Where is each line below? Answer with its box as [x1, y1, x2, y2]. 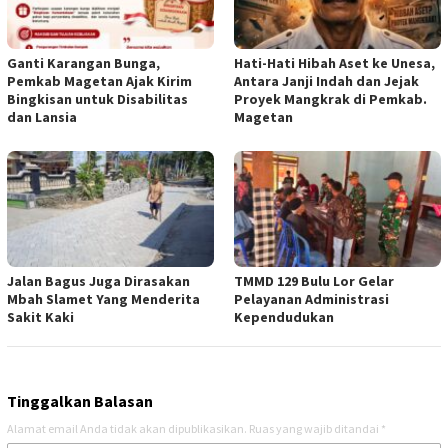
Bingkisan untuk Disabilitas [7, 90, 188, 109]
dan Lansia [7, 108, 77, 127]
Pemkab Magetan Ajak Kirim [7, 72, 192, 91]
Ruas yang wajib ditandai [249, 421, 381, 437]
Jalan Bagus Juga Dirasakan [7, 272, 190, 291]
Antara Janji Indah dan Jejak [234, 72, 419, 91]
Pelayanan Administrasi [234, 290, 389, 309]
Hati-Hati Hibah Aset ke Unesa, [234, 54, 435, 73]
